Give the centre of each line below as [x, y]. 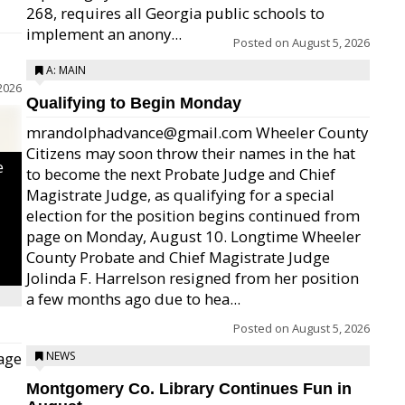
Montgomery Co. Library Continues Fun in [189, 389]
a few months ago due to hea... [133, 299]
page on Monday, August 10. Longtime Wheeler [193, 236]
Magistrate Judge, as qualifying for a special [180, 195]
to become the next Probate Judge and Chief [181, 174]
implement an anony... [104, 34]
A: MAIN [66, 70]
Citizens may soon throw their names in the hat [191, 153]
